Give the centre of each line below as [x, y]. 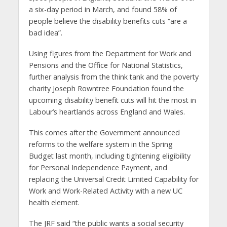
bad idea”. [45, 32]
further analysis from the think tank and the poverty [113, 77]
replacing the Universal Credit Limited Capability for [113, 179]
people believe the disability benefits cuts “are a [108, 21]
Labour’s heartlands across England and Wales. [107, 111]
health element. [54, 202]
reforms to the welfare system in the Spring [101, 144]
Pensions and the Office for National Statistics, [106, 65]
